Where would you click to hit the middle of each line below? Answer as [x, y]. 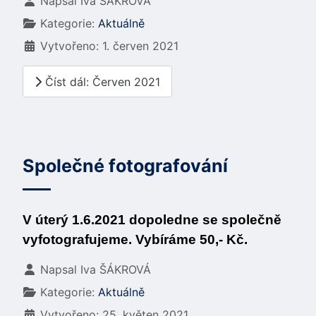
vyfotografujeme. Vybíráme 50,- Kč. [135, 240]
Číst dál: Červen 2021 [101, 81]
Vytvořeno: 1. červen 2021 [109, 46]
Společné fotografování [125, 166]
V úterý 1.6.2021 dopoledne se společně [152, 220]
